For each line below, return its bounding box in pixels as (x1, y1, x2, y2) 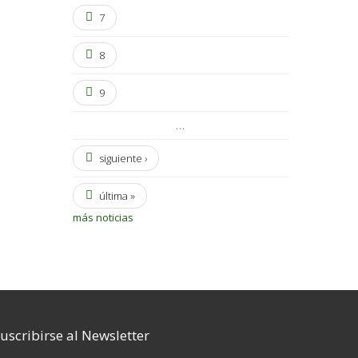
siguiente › (98, 150, 147, 165)
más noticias (72, 209, 133, 225)
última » (98, 188, 135, 203)
